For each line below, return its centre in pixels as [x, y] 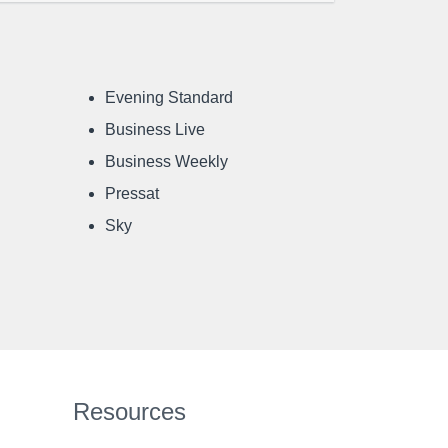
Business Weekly [166, 161]
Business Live [155, 129]
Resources [129, 411]
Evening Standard [169, 97]
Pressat [132, 193]
